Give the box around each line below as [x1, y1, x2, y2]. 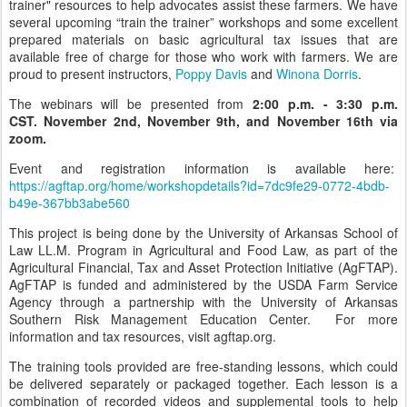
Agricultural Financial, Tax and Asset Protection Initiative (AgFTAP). [9, 258, 398, 276]
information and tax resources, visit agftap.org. [9, 327, 276, 345]
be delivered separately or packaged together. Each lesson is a [9, 374, 398, 392]
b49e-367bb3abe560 [9, 194, 130, 212]
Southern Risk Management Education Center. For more [9, 310, 398, 328]
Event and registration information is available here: [9, 159, 398, 177]
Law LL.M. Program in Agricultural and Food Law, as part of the [9, 241, 398, 259]
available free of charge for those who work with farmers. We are [9, 47, 398, 65]
